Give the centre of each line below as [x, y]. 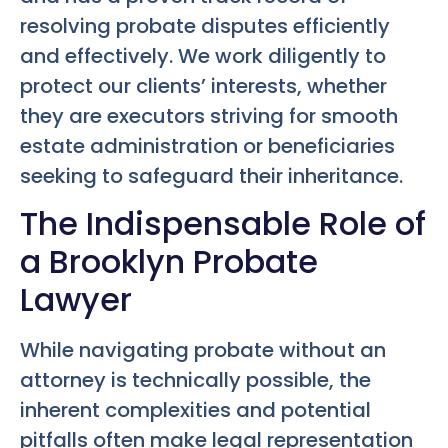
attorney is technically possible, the [195, 379]
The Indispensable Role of [223, 223]
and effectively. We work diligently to [203, 55]
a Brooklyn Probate [169, 261]
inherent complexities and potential [195, 409]
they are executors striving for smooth [209, 115]
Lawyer [76, 299]
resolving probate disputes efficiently [205, 25]
